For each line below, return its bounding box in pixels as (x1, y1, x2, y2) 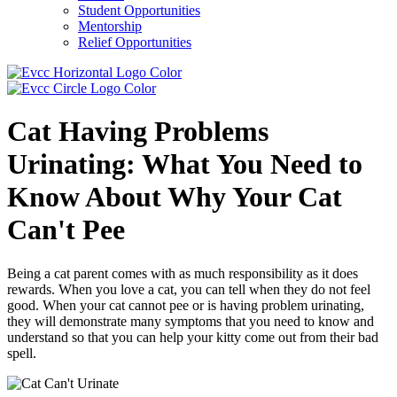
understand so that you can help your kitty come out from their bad (7, 329, 378, 345)
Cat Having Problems (7, 115, 269, 148)
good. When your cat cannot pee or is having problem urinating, (7, 297, 364, 313)
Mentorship (78, 19, 142, 34)
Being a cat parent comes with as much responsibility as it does (7, 265, 358, 281)
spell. (7, 345, 36, 361)
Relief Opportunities (78, 35, 191, 50)
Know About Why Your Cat (7, 181, 342, 214)
